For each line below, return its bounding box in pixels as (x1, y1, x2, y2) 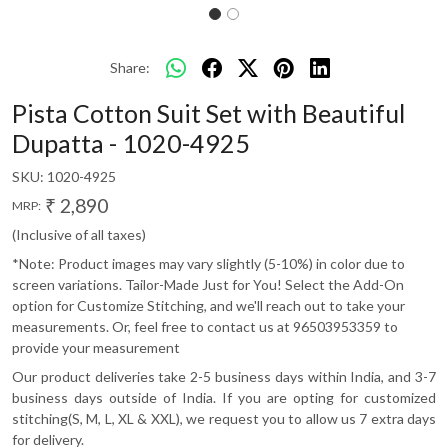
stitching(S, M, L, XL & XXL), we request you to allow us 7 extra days (12, 410, 436, 428)
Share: (110, 58, 150, 76)
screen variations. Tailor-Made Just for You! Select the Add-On (12, 276, 404, 294)
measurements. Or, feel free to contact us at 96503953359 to (12, 318, 398, 336)
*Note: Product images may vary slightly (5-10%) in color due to (12, 255, 405, 273)
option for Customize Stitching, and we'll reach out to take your (12, 297, 405, 315)
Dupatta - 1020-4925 (12, 128, 250, 159)
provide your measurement (12, 339, 180, 357)
